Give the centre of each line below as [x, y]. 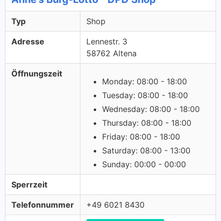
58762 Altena [111, 53]
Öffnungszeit [37, 74]
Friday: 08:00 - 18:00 [141, 137]
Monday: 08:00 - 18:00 [145, 81]
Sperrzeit [29, 184]
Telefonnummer [43, 205]
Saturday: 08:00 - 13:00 [146, 150]
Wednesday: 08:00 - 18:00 [151, 109]
